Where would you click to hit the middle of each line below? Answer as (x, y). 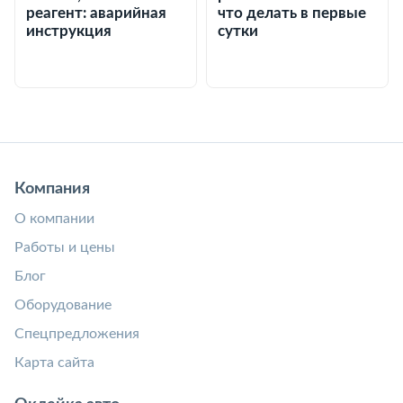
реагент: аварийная (96, 13)
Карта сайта (54, 363)
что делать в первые (292, 13)
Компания (52, 189)
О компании (54, 219)
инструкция (69, 31)
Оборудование (63, 305)
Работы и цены (65, 247)
